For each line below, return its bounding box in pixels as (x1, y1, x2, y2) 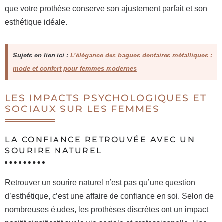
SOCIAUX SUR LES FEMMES (5, 103, 160, 114)
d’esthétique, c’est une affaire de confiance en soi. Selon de (5, 192, 214, 200)
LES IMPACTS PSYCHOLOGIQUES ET (5, 92, 207, 104)
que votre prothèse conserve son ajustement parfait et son (5, 4, 207, 13)
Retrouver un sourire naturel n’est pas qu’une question (5, 178, 195, 187)
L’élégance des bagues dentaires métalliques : (70, 52, 212, 59)
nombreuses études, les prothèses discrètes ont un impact (5, 205, 208, 214)
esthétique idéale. (5, 18, 67, 26)
